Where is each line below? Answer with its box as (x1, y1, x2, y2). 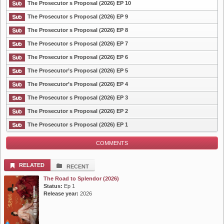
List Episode (6, 40, 39, 46)
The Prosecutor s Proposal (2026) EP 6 (27, 54, 128, 60)
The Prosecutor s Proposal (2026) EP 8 (27, 27, 128, 33)
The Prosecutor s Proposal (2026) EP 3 (27, 94, 128, 101)
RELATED (19, 162, 44, 168)
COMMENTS (96, 140, 128, 146)
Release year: (43, 190, 78, 197)
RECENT (66, 163, 89, 170)
